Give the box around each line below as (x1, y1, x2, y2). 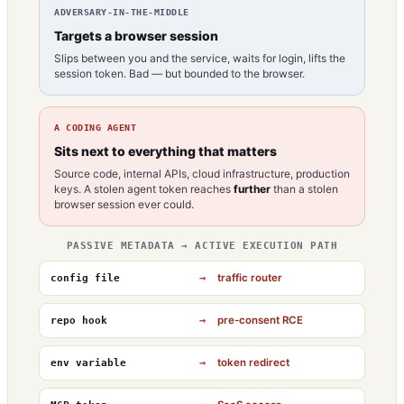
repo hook (50, 314, 107, 326)
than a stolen (271, 181, 338, 196)
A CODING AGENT (54, 122, 136, 133)
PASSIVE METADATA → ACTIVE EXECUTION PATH (66, 239, 338, 251)
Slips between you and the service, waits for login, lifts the (54, 50, 345, 65)
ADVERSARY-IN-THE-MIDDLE (54, 6, 189, 17)
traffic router (217, 271, 282, 285)
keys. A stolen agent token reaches (54, 181, 234, 196)
